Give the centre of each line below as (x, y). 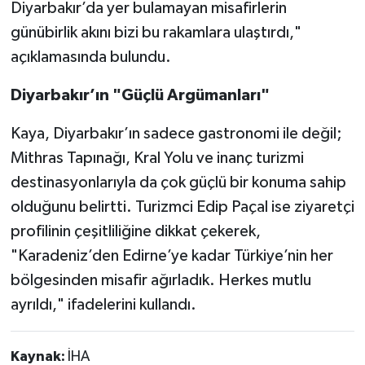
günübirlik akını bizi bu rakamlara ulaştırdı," (156, 32)
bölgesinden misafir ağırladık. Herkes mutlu (161, 280)
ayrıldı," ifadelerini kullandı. (103, 304)
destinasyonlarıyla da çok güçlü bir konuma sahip (178, 182)
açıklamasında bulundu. (90, 57)
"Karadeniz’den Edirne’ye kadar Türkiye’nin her (172, 255)
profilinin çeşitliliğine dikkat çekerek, (135, 231)
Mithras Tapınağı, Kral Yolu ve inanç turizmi (157, 158)
